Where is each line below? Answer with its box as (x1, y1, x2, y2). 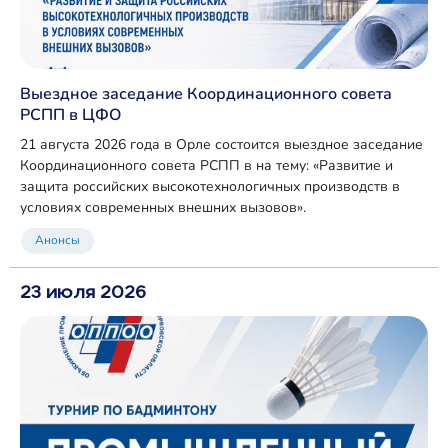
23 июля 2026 (20, 280, 147, 302)
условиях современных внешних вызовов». (20, 197, 307, 217)
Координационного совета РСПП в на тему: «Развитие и (20, 155, 394, 175)
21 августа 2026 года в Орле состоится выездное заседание (20, 134, 424, 154)
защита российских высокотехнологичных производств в (20, 176, 401, 196)
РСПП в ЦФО (20, 102, 122, 126)
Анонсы (34, 232, 80, 249)
